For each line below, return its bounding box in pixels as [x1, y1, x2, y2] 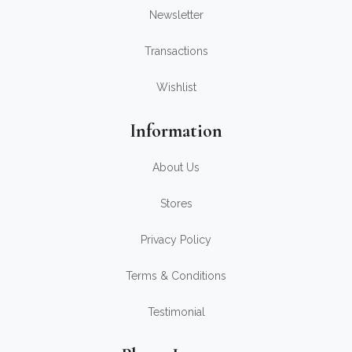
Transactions [144, 44, 208, 57]
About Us [152, 160, 200, 174]
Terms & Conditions [126, 269, 226, 282]
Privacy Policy [141, 233, 211, 246]
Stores [159, 196, 192, 210]
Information [130, 119, 222, 142]
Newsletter [148, 8, 203, 21]
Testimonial [147, 305, 205, 318]
